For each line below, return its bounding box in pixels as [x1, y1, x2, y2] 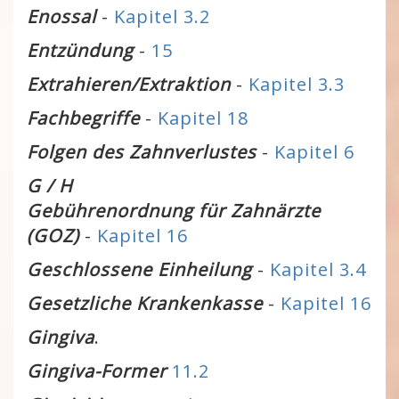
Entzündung [27, 38, 139, 62]
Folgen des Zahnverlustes [27, 140, 262, 164]
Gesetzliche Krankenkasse [27, 291, 263, 315]
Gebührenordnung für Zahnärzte [27, 199, 321, 223]
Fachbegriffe [27, 106, 140, 130]
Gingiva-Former [27, 359, 167, 383]
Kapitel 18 [158, 106, 248, 130]
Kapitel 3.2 [114, 4, 210, 28]
